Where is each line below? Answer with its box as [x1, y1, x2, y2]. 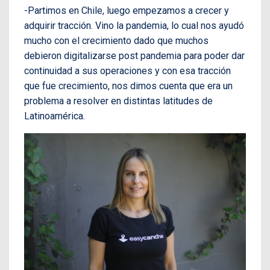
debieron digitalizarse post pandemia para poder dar [24, 49, 245, 61]
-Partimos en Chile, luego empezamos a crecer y [24, 4, 229, 16]
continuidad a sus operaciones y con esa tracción [24, 64, 231, 77]
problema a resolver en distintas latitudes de [24, 95, 213, 107]
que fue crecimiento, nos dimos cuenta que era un [24, 80, 233, 92]
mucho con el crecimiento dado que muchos [24, 34, 209, 46]
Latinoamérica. [24, 110, 85, 122]
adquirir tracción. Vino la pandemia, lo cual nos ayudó [24, 19, 244, 31]
